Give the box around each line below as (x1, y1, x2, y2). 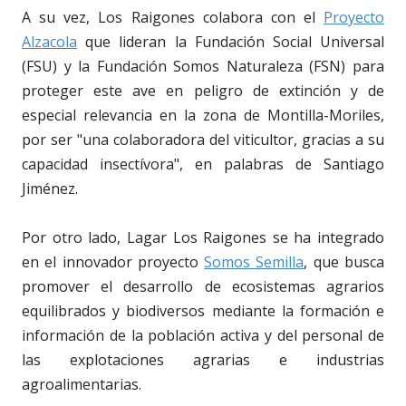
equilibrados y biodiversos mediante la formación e (22, 300, 384, 321)
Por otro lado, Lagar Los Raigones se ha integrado (22, 227, 384, 247)
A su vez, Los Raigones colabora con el (22, 6, 324, 27)
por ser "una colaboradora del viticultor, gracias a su (22, 129, 384, 150)
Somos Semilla (204, 251, 304, 272)
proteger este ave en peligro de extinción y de (22, 80, 384, 101)
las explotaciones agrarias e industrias (22, 349, 384, 370)
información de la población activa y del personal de (22, 324, 384, 345)
